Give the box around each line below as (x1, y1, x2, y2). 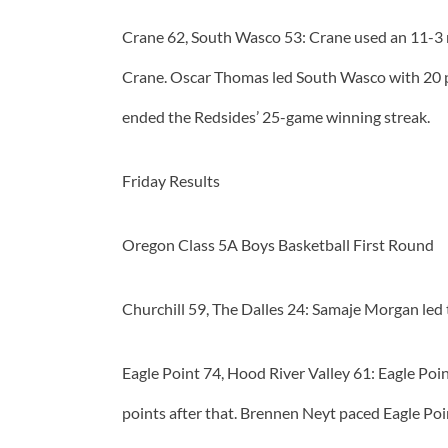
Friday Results (122, 171, 220, 191)
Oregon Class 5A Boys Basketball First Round (122, 235, 434, 255)
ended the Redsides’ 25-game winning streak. (122, 107, 430, 127)
